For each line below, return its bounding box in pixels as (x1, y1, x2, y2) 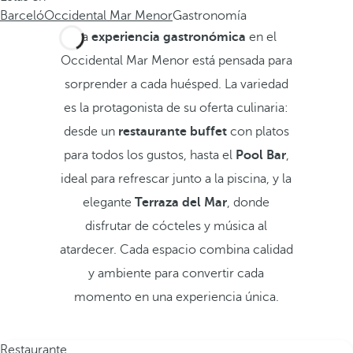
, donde (227, 195, 270, 210)
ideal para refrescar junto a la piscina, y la (61, 172, 292, 186)
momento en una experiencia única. (73, 290, 279, 304)
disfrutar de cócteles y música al (85, 219, 268, 233)
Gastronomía (173, 9, 247, 23)
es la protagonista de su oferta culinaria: (64, 101, 289, 115)
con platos (226, 124, 289, 139)
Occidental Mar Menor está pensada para (60, 54, 292, 68)
